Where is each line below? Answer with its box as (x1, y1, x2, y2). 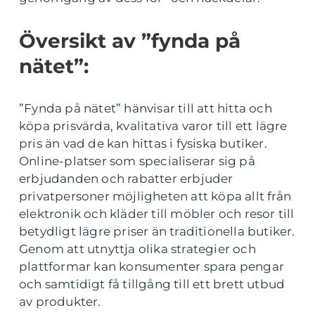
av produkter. (19, 295, 101, 309)
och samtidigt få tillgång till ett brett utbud (19, 277, 285, 291)
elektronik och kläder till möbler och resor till (19, 207, 295, 221)
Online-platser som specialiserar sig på (19, 154, 255, 168)
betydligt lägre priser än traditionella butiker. (19, 224, 295, 238)
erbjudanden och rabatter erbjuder (19, 172, 233, 186)
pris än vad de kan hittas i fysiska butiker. (19, 136, 267, 150)
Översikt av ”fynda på (19, 29, 240, 53)
